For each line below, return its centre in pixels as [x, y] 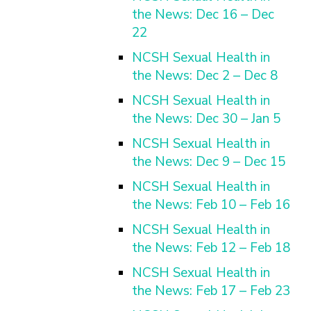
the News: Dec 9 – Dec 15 [209, 162]
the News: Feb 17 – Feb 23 [211, 291]
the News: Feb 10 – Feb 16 [211, 205]
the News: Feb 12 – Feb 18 [211, 248]
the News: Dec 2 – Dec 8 [205, 76]
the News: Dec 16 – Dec [203, 15]
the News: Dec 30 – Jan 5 [206, 119]
